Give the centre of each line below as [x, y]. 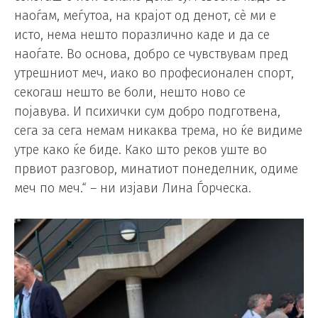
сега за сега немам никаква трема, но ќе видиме [158, 131]
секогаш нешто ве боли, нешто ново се [130, 92]
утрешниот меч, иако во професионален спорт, [154, 73]
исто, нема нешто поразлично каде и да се [142, 35]
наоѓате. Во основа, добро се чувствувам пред [151, 54]
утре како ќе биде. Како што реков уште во [141, 150]
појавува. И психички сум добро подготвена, [147, 111]
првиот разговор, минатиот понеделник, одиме [156, 169]
